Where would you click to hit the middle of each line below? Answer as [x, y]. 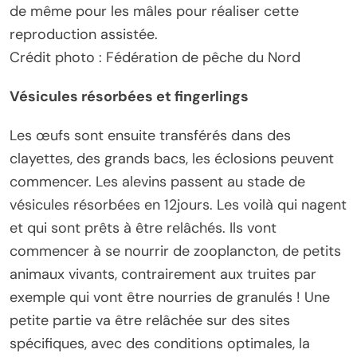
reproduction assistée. [84, 34]
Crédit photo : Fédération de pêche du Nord [155, 57]
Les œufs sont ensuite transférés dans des [150, 135]
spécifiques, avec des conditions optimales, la [160, 343]
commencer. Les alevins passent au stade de [157, 181]
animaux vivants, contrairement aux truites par [163, 274]
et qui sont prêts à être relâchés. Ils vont [143, 228]
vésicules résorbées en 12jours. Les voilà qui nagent [178, 204]
